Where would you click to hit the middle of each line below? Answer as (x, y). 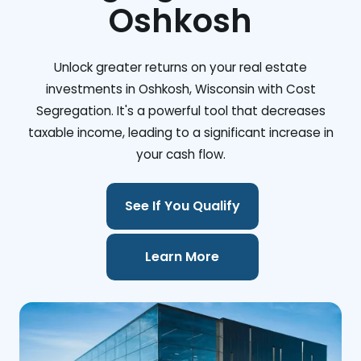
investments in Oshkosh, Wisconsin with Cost (180, 89)
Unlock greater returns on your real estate (180, 67)
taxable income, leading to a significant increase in (180, 133)
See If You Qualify (182, 206)
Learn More (183, 257)
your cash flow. (180, 154)
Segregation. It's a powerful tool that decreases (180, 111)
